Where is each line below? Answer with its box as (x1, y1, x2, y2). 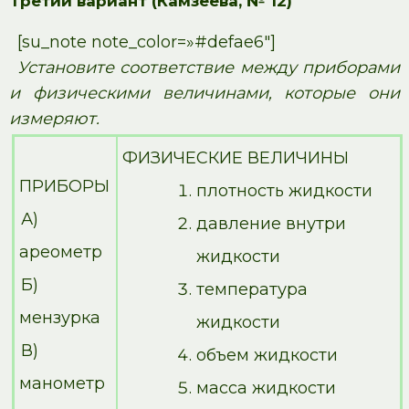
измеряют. (9, 108, 100, 129)
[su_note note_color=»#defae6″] (16, 31, 276, 52)
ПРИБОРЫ (19, 175, 110, 196)
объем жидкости (196, 344, 338, 365)
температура (196, 278, 308, 299)
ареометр (19, 241, 102, 262)
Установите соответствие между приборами (16, 57, 400, 78)
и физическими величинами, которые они (9, 82, 400, 103)
